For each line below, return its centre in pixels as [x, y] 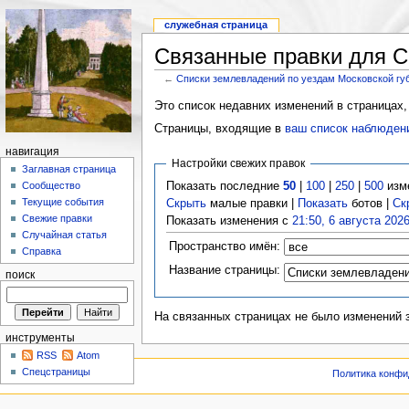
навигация [32, 152]
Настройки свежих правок [239, 163]
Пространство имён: [225, 246]
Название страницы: [225, 270]
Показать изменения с [230, 220]
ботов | [371, 203]
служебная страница [216, 25]
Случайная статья [65, 235]
